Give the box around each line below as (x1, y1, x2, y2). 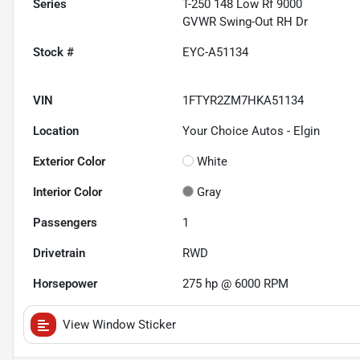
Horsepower (33, 276, 97, 292)
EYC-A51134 (182, 45, 249, 60)
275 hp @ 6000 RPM (182, 276, 289, 292)
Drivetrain (33, 246, 85, 261)
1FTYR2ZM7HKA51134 (182, 93, 305, 108)
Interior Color (33, 185, 102, 200)
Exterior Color (33, 154, 105, 170)
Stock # (33, 45, 74, 60)
